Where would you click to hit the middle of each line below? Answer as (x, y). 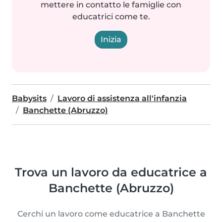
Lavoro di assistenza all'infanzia (122, 98)
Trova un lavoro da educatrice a (111, 172)
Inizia (111, 39)
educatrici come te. (111, 17)
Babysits (29, 98)
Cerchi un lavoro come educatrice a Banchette (111, 214)
